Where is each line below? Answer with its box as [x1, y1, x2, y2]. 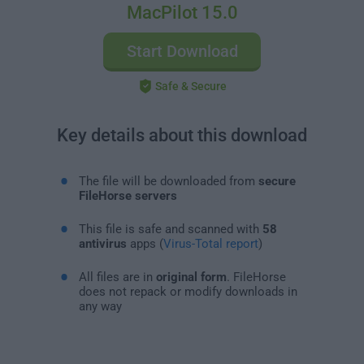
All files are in [78, 269, 156, 284]
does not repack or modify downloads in [78, 284, 297, 299]
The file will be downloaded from [78, 173, 258, 188]
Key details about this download [57, 125, 307, 145]
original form [155, 269, 227, 284]
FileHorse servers [78, 188, 177, 203]
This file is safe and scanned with [78, 221, 262, 236]
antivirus [78, 236, 127, 251]
